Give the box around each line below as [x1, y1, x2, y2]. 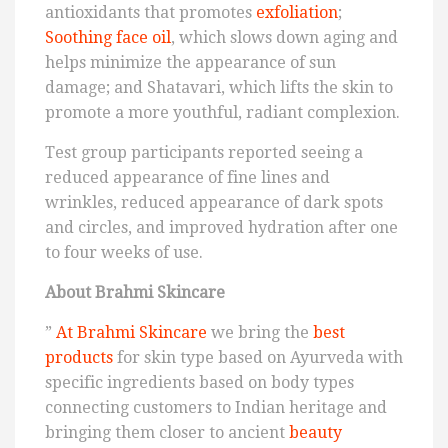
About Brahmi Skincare [45, 282, 225, 302]
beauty [289, 422, 342, 442]
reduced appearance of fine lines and [45, 167, 330, 187]
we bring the [207, 322, 313, 342]
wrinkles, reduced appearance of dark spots [45, 192, 383, 212]
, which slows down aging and [171, 27, 398, 47]
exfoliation [256, 2, 338, 22]
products [45, 347, 113, 367]
